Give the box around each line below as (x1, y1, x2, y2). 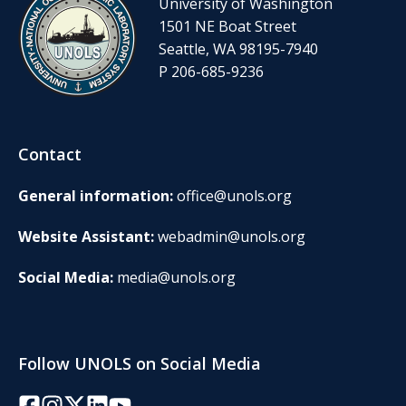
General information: (18, 185, 177, 206)
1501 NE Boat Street (159, 16, 300, 37)
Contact (18, 142, 82, 165)
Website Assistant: (18, 226, 158, 246)
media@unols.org (117, 266, 236, 287)
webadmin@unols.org (158, 226, 305, 246)
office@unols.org (177, 185, 292, 206)
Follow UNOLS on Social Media (18, 352, 261, 374)
